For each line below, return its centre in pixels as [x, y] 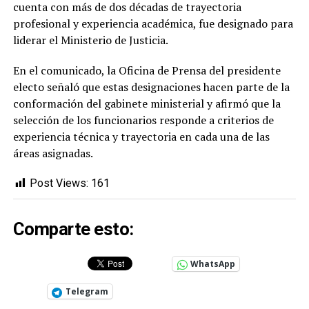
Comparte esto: [73, 229]
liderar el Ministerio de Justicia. [90, 40]
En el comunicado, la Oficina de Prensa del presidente [147, 71]
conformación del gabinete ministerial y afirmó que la [147, 104]
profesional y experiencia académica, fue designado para [153, 24]
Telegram [87, 292]
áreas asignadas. [53, 153]
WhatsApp [212, 264]
